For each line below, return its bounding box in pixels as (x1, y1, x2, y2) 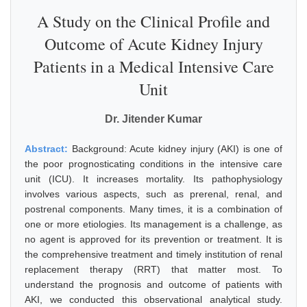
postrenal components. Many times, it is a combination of (25, 204, 282, 214)
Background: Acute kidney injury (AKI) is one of (71, 143, 282, 154)
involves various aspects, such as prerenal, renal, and (25, 188, 282, 199)
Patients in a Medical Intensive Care (33, 56, 274, 77)
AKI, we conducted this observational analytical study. (25, 294, 282, 305)
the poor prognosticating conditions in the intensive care (25, 158, 282, 169)
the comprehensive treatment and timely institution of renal (25, 249, 282, 260)
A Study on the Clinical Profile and (37, 10, 270, 32)
